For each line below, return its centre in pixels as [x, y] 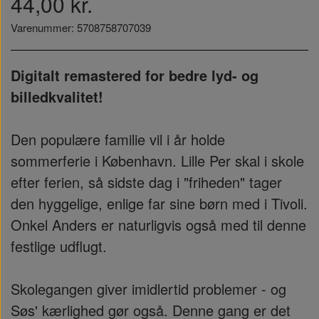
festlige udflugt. [59, 246]
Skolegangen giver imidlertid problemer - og [148, 289]
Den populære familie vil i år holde [118, 139]
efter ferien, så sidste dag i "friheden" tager [146, 182]
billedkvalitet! [57, 96]
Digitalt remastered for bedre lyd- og [135, 75]
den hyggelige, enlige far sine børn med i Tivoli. [159, 203]
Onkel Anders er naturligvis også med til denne [158, 225]
